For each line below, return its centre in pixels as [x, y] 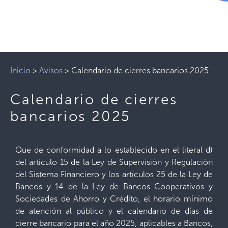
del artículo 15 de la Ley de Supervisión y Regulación [114, 162]
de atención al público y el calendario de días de [114, 211]
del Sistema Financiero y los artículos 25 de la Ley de [114, 174]
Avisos [51, 70]
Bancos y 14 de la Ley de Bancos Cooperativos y [114, 187]
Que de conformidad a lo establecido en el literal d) [114, 150]
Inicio [20, 70]
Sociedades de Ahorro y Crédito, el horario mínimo [114, 199]
